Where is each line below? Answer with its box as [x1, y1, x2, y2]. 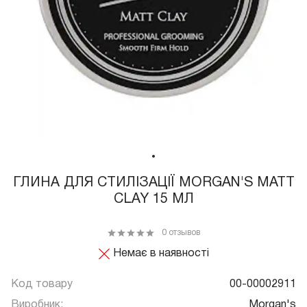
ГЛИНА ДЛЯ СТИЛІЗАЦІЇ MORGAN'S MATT [12, 177, 295, 190]
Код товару [11, 280, 73, 290]
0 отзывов [162, 229, 200, 237]
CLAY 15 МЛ [113, 193, 194, 206]
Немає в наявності [112, 249, 209, 259]
